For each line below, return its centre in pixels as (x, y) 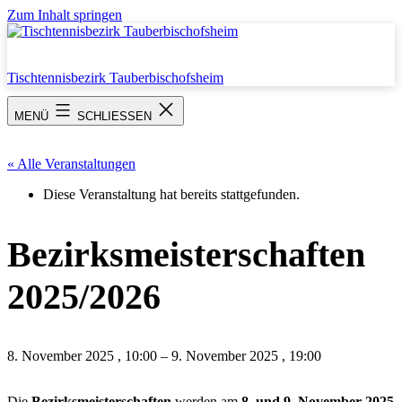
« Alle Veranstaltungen (71, 164)
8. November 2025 (62, 355)
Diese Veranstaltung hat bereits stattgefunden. (171, 195)
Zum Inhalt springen (65, 15)
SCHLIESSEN (116, 116)
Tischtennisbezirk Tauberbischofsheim (115, 77)
